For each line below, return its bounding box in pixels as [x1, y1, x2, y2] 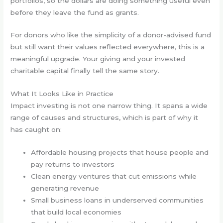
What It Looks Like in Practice [10, 90, 114, 98]
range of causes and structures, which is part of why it [10, 113, 199, 122]
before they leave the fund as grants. [10, 8, 139, 16]
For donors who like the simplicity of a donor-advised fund [10, 31, 212, 39]
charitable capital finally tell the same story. [10, 67, 160, 75]
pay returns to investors [31, 160, 115, 169]
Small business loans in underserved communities [31, 196, 204, 205]
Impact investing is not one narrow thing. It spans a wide [10, 102, 208, 110]
